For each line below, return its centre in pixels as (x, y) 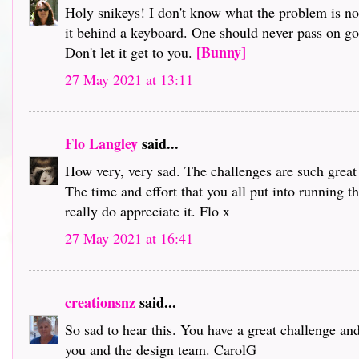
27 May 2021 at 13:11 (129, 79)
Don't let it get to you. (131, 52)
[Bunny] (221, 52)
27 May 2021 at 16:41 (129, 238)
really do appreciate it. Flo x (147, 210)
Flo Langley (101, 143)
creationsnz (100, 302)
